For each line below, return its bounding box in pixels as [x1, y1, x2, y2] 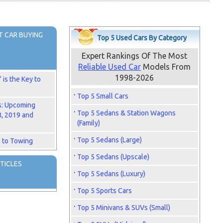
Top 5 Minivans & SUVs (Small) [77, 204, 170, 212]
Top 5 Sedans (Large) [77, 136, 142, 144]
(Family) [77, 119, 100, 127]
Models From [141, 62, 191, 71]
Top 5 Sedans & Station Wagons [77, 109, 176, 117]
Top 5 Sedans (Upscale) [77, 153, 149, 161]
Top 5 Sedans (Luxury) [77, 170, 145, 178]
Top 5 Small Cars [77, 92, 128, 100]
